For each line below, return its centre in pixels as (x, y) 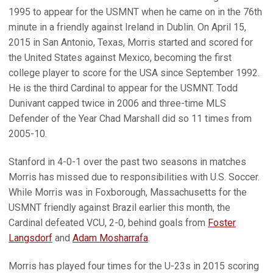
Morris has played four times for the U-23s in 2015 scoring (134, 266)
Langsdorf (30, 238)
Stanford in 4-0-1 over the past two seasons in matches (127, 162)
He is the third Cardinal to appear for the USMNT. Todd (123, 88)
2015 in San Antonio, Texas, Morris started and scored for (131, 42)
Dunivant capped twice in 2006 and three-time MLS (117, 103)
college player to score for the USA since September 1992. (134, 73)
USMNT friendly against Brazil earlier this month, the (119, 207)
